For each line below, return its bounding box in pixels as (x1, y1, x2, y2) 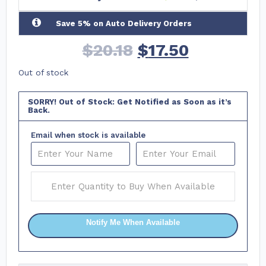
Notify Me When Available (86, 218, 180, 227)
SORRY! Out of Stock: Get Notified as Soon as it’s (28, 97, 232, 107)
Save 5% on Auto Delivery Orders (56, 18, 192, 28)
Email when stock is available (31, 131, 145, 140)
